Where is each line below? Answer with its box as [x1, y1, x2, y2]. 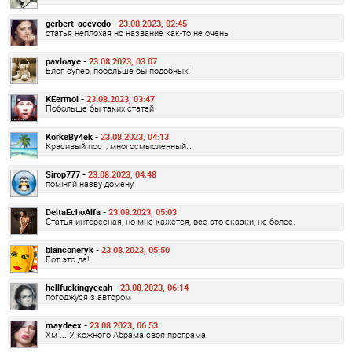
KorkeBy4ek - [46, 130, 101, 143]
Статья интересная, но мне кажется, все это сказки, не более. [46, 215, 295, 228]
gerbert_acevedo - [46, 17, 119, 30]
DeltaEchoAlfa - [46, 206, 108, 218]
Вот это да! [46, 253, 89, 266]
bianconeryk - [46, 244, 101, 256]
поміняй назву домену [46, 178, 134, 190]
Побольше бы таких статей [46, 102, 154, 115]
